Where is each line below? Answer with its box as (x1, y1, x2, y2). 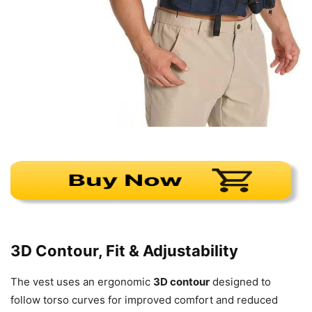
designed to (210, 274, 271, 288)
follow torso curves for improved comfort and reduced (10, 292, 278, 306)
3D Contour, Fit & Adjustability (10, 241, 238, 260)
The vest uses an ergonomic (10, 274, 153, 288)
